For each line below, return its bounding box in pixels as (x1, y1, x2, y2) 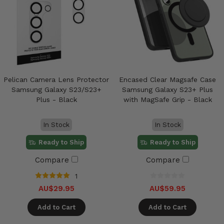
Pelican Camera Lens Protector (3, 75, 109, 83)
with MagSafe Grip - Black (123, 95, 212, 103)
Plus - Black (35, 95, 77, 103)
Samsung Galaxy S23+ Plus (122, 85, 213, 93)
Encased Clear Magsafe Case (119, 75, 216, 83)
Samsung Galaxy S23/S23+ (11, 85, 101, 93)
